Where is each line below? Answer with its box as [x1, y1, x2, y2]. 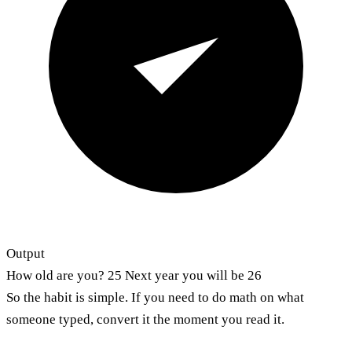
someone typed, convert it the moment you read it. [6, 311, 284, 327]
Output [6, 245, 45, 261]
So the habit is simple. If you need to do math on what [6, 289, 304, 305]
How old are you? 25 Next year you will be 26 [6, 267, 262, 283]
